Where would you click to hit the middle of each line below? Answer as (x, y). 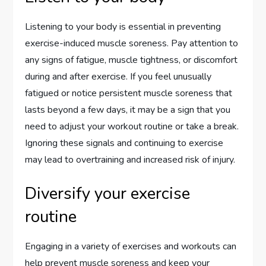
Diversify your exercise (108, 194)
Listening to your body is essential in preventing (123, 27)
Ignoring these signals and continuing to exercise (124, 143)
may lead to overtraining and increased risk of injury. (130, 160)
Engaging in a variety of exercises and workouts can (131, 246)
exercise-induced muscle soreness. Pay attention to (132, 43)
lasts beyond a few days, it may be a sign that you (128, 110)
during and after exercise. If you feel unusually (118, 77)
